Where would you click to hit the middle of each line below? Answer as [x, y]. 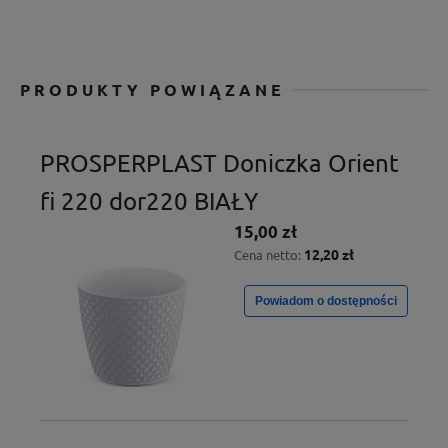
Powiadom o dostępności [326, 300]
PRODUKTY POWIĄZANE [152, 89]
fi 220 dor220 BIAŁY [149, 200]
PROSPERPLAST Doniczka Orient [219, 162]
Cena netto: [269, 254]
